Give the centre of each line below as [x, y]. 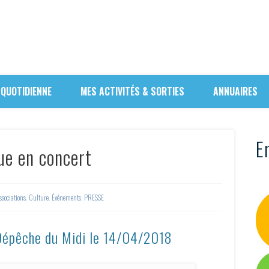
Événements [67, 198]
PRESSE [94, 198]
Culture [39, 198]
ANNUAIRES [235, 91]
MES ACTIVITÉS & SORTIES [132, 91]
